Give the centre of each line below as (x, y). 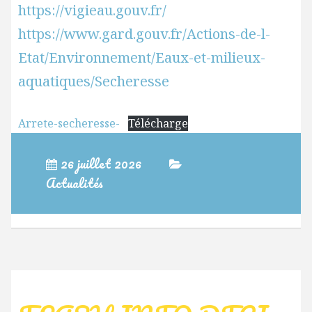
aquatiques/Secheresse (93, 81)
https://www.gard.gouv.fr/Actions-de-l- (144, 34)
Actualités (74, 183)
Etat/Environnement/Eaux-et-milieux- (141, 57)
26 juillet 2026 (101, 164)
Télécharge (158, 123)
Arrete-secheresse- (69, 123)
